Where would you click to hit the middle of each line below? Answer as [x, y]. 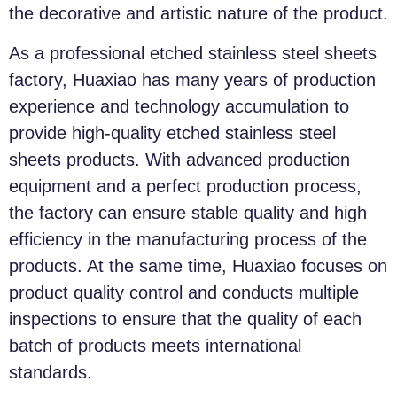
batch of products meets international [155, 345]
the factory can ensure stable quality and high [188, 212]
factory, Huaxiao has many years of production [192, 79]
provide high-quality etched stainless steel [172, 132]
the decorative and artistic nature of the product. [198, 14]
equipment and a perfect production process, [185, 186]
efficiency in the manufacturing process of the [188, 239]
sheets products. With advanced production [179, 159]
